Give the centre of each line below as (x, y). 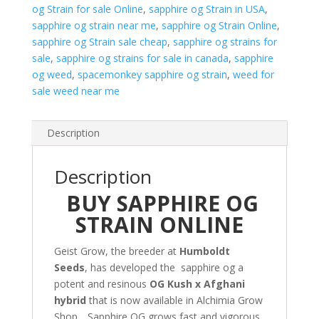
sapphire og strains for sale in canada (142, 58)
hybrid (70, 300)
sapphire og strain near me (94, 25)
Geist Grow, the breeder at (116, 251)
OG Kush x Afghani (197, 284)
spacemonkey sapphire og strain (152, 74)
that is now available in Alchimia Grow (174, 300)
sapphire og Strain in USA (206, 9)
